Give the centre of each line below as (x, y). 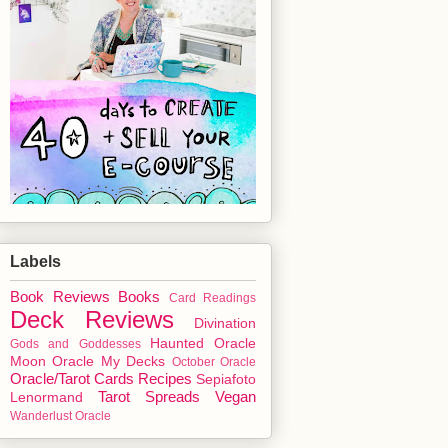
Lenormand (46, 398)
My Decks (133, 362)
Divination (225, 324)
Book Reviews (60, 297)
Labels (35, 262)
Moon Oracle (52, 362)
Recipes (165, 379)
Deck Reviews (92, 320)
